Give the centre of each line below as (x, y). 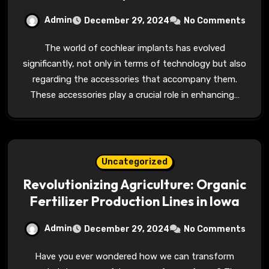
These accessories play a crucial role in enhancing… (134, 95)
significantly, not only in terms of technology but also (134, 64)
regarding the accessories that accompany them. (134, 79)
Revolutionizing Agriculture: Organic (134, 184)
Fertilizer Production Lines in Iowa (134, 201)
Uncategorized (134, 162)
